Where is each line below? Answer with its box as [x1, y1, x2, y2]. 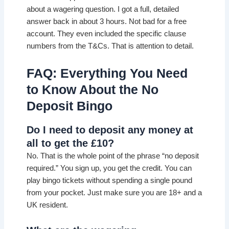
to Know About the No [27, 82, 159, 97]
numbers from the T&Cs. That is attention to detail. [27, 41, 194, 50]
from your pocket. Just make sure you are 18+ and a [27, 188, 202, 197]
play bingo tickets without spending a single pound [27, 176, 193, 185]
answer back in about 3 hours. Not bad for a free [27, 17, 187, 26]
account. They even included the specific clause [27, 29, 187, 38]
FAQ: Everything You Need [27, 66, 188, 81]
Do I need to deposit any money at [27, 124, 194, 135]
